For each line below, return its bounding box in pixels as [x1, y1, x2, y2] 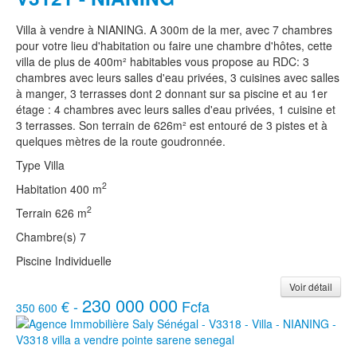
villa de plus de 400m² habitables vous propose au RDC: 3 [16, 53, 309, 69]
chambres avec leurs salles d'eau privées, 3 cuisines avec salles [16, 69, 339, 85]
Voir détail [289, 279, 332, 293]
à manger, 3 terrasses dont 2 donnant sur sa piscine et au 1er [16, 84, 328, 101]
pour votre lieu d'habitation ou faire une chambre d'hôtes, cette [16, 37, 332, 53]
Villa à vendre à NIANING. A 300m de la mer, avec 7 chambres [16, 21, 332, 37]
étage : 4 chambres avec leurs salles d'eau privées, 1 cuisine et [16, 100, 335, 117]
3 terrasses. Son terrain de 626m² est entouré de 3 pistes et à [16, 116, 328, 133]
